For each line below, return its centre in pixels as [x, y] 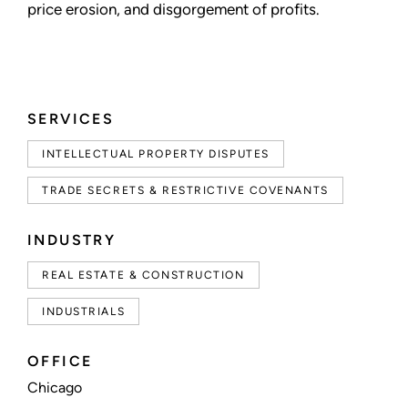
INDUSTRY [72, 240]
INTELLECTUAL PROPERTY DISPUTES [156, 154]
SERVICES [71, 119]
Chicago [55, 388]
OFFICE [60, 361]
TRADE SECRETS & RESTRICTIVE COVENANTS [185, 190]
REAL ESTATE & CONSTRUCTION [143, 275]
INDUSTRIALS [84, 311]
